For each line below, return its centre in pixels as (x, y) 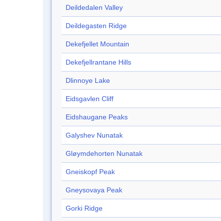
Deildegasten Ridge (96, 26)
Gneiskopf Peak (90, 172)
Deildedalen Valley (94, 8)
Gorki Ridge (84, 208)
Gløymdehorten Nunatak (104, 154)
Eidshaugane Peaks (97, 117)
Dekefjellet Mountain (97, 44)
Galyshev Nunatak (94, 135)
